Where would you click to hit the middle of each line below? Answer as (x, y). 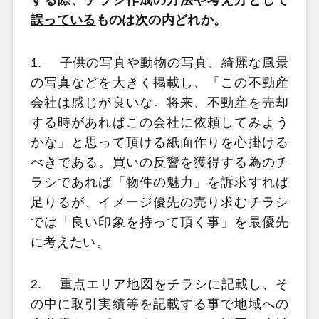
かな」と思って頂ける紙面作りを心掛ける (159, 142)
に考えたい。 (70, 242)
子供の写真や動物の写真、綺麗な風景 (174, 62)
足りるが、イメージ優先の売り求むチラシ (159, 202)
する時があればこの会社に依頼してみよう (159, 122)
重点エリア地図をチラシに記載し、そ (174, 284)
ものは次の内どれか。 (161, 20)
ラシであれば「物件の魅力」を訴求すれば (159, 182)
